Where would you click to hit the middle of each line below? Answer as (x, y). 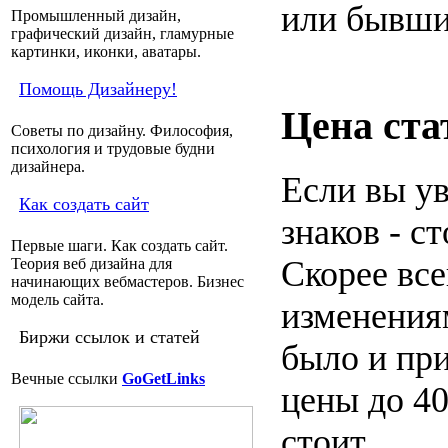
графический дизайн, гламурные (122, 33)
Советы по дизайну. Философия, (122, 130)
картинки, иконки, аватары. (106, 51)
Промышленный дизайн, (96, 15)
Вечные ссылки (66, 378)
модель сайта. (57, 299)
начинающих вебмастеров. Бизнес (127, 281)
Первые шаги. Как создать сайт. (119, 245)
